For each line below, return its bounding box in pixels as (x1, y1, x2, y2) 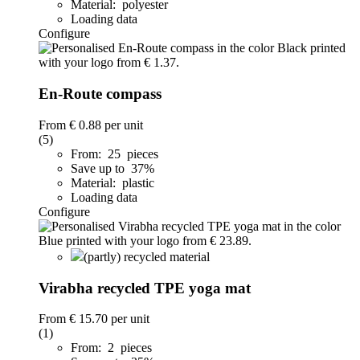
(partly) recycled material (84, 249, 210, 264)
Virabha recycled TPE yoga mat (39, 279, 251, 297)
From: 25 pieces (71, 146, 158, 161)
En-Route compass (39, 85, 162, 103)
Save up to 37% (71, 161, 157, 175)
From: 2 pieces (71, 341, 152, 355)
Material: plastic (71, 175, 154, 190)
